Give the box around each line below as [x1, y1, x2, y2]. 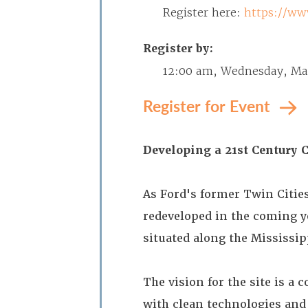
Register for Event [143, 94, 274, 117]
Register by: [143, 41, 213, 56]
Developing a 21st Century [143, 143, 301, 157]
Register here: [162, 5, 244, 19]
